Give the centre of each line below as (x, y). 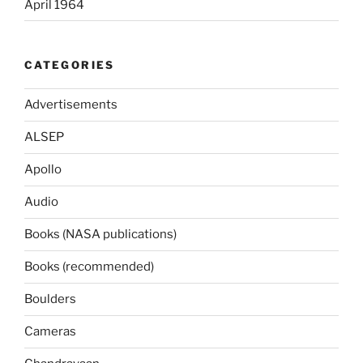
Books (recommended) (89, 267)
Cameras (50, 332)
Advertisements (71, 105)
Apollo (43, 170)
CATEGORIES (70, 65)
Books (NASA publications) (100, 235)
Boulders (50, 299)
